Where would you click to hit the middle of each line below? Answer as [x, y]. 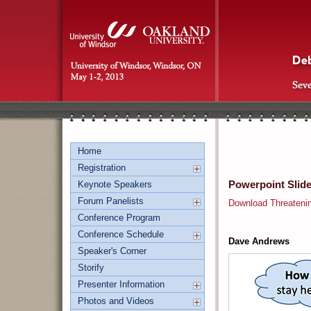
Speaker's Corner [112, 251]
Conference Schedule [121, 234]
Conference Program [119, 218]
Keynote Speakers [115, 184]
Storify [91, 268]
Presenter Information [121, 284]
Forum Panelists [111, 201]
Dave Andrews [259, 241]
